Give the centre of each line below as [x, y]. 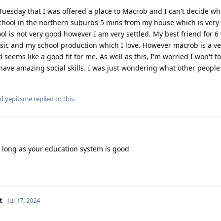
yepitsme [18, 98]
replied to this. [54, 98]
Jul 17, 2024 [24, 200]
